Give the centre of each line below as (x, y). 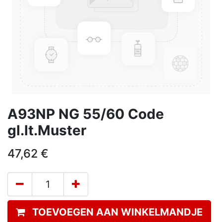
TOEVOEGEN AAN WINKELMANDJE (117, 212)
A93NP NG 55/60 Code (86, 114)
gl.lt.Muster (47, 130)
